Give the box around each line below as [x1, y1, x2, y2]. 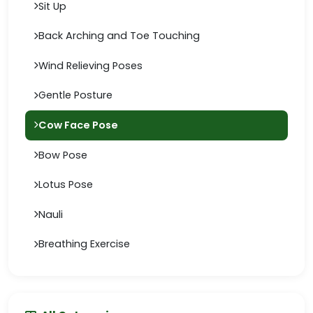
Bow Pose [38, 147, 87, 162]
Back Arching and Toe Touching [38, 29, 200, 43]
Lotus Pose [38, 177, 93, 192]
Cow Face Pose [38, 117, 118, 132]
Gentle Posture [38, 88, 112, 103]
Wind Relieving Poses [38, 58, 143, 73]
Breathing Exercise [38, 237, 130, 252]
